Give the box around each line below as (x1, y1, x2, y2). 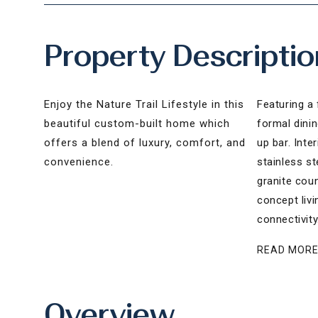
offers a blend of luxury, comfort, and (44, 136, 246, 149)
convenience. (44, 155, 114, 168)
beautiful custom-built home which (44, 117, 230, 130)
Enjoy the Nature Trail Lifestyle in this (44, 98, 244, 111)
